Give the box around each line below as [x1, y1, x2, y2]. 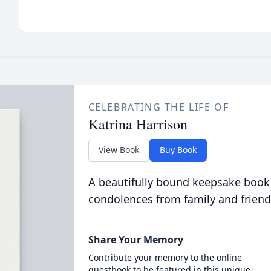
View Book [98, 143, 139, 155]
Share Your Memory [88, 232, 183, 246]
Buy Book [159, 143, 197, 155]
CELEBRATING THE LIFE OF [88, 100, 229, 114]
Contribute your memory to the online [88, 251, 242, 263]
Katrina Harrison [88, 114, 188, 134]
